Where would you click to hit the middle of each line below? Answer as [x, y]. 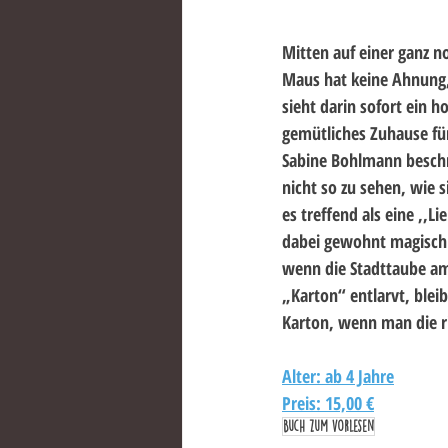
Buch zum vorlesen [328, 426]
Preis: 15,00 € [328, 403]
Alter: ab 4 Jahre [338, 376]
